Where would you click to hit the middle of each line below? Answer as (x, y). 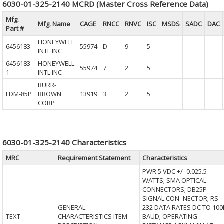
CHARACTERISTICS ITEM (92, 216)
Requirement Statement (94, 158)
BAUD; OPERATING (170, 216)
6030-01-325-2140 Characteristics (64, 142)
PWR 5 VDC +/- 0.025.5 (174, 171)
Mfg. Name (54, 24)
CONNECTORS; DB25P (174, 189)
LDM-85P (19, 94)
